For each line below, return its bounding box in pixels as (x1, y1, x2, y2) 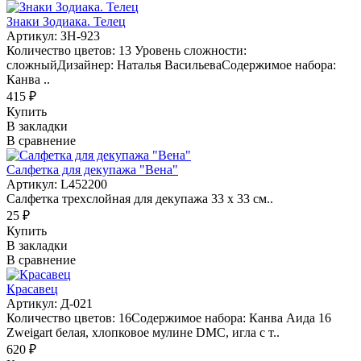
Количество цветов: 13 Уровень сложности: (6, 43, 247, 57)
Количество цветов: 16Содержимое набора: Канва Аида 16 (6, 310, 331, 325)
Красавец (6, 281, 58, 296)
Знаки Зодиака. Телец (6, 14, 126, 28)
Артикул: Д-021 (6, 296, 93, 310)
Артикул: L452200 (6, 176, 107, 191)
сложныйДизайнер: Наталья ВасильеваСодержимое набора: (6, 57, 336, 72)
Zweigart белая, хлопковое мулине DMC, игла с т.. (6, 325, 280, 339)
